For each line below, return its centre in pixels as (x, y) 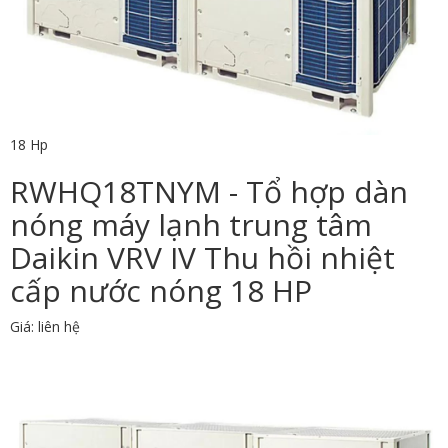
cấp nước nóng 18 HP (161, 290)
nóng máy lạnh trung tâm (191, 224)
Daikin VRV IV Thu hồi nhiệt (202, 257)
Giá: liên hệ (45, 326)
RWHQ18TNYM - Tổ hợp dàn (209, 191)
